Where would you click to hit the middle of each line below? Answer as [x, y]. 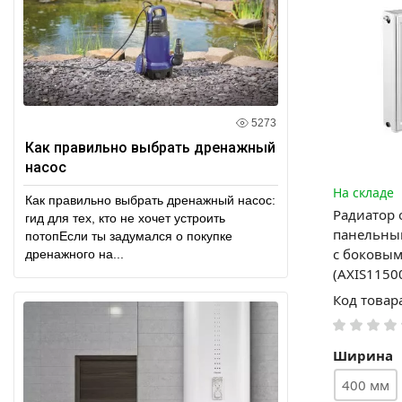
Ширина [363, 355]
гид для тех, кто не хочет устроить [125, 218]
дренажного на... [74, 253]
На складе [363, 192]
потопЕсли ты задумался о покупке [129, 236]
